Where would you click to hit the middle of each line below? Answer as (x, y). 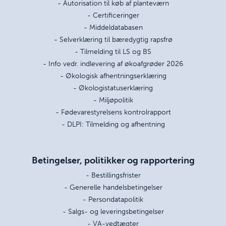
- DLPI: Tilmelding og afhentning (113, 124)
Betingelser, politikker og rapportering (113, 161)
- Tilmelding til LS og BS (113, 52)
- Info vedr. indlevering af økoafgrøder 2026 (113, 64)
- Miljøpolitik (113, 100)
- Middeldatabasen (113, 27)
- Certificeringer (113, 15)
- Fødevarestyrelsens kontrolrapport (113, 112)
